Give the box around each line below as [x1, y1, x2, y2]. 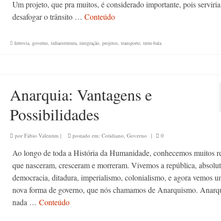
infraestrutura [50, 39, 76, 46]
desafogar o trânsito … [12, 11, 84, 22]
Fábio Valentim [24, 132, 59, 139]
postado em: [71, 132, 102, 139]
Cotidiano [101, 132, 124, 139]
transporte [120, 39, 140, 46]
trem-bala [143, 39, 161, 46]
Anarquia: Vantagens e [9, 84, 152, 105]
